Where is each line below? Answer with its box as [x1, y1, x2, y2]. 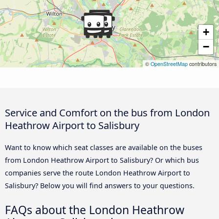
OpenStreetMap [151, 60, 188, 67]
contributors [188, 60, 217, 67]
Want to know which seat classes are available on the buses [5, 142, 202, 152]
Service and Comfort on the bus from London [5, 105, 210, 119]
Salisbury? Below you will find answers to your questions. [5, 180, 195, 190]
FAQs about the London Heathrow [5, 201, 184, 218]
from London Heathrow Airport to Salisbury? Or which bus [5, 155, 199, 165]
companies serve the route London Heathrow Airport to [5, 168, 190, 177]
